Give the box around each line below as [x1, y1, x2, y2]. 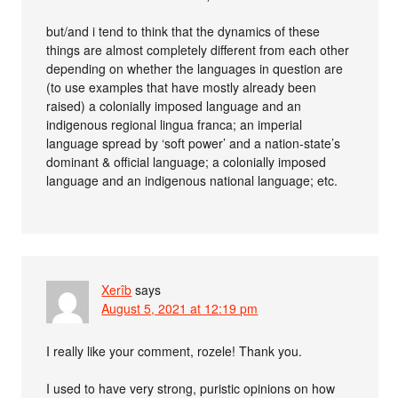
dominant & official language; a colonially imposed [46, 153, 327, 171]
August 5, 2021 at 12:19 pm [101, 299, 259, 317]
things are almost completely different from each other [46, 41, 350, 59]
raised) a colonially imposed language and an [46, 97, 302, 115]
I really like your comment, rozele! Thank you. [46, 342, 303, 360]
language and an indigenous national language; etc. [46, 171, 338, 189]
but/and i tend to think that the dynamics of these [46, 22, 321, 40]
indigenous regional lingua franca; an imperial [46, 115, 303, 133]
